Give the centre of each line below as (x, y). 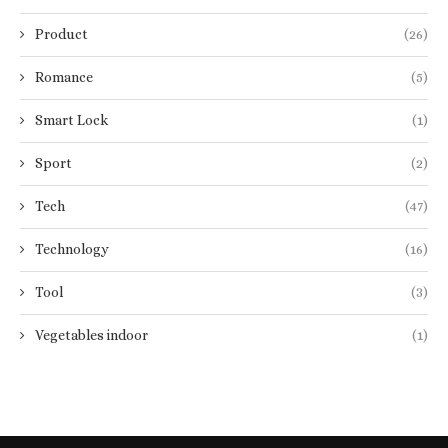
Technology (72, 248)
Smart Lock (71, 119)
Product (61, 33)
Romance (64, 76)
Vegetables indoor (91, 334)
